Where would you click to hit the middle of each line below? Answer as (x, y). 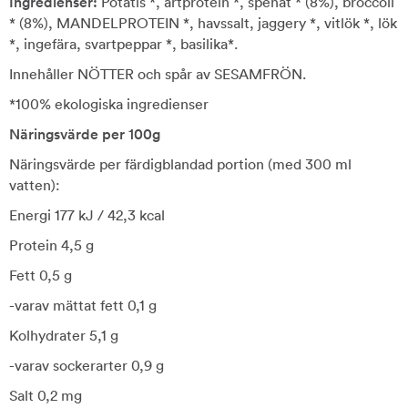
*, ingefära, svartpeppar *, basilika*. (123, 44)
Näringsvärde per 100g (85, 134)
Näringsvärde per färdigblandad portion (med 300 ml (180, 164)
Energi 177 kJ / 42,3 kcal (87, 215)
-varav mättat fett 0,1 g (83, 305)
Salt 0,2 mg (46, 395)
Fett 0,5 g (41, 275)
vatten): (35, 185)
